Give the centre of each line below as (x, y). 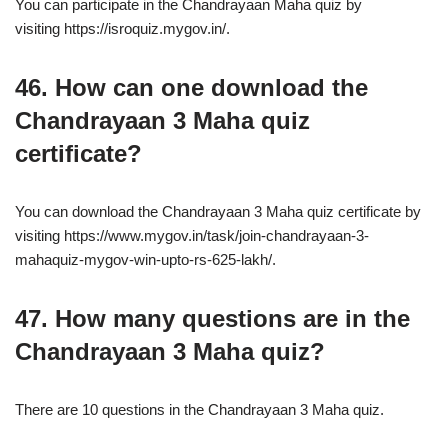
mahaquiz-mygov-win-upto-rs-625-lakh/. (145, 259)
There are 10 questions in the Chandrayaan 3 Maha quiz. (199, 409)
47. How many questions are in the (212, 318)
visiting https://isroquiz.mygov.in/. (122, 28)
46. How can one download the (191, 87)
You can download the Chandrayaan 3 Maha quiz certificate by (218, 211)
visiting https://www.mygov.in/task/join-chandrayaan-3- (192, 235)
